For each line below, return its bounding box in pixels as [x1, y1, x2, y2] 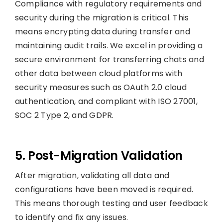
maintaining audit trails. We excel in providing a [14, 39, 203, 51]
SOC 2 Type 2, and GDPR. [14, 109, 114, 121]
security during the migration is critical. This [14, 11, 189, 23]
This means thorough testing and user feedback [14, 197, 208, 209]
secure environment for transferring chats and [14, 53, 204, 65]
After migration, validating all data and [14, 169, 170, 181]
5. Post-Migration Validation [14, 147, 183, 164]
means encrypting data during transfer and [14, 25, 190, 37]
